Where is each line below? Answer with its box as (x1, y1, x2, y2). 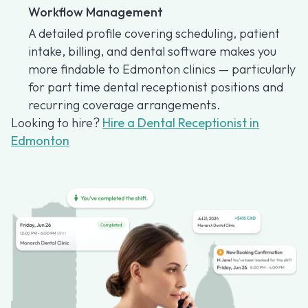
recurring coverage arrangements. (28, 97, 221, 113)
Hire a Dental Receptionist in (102, 115, 259, 131)
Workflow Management (28, 4, 163, 21)
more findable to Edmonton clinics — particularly (28, 61, 296, 78)
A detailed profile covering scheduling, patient (28, 25, 280, 42)
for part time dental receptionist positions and (28, 79, 283, 96)
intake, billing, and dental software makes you (28, 43, 276, 60)
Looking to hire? (11, 115, 102, 131)
